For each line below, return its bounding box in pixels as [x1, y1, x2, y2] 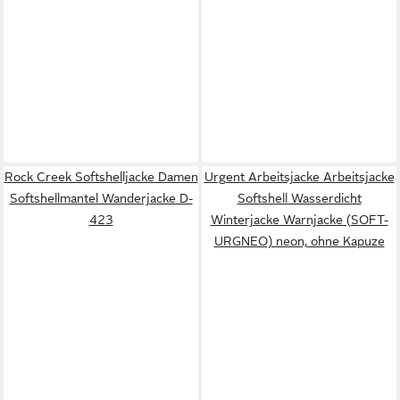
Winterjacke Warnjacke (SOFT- [210, 212, 388, 227]
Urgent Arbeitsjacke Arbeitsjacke [204, 169, 395, 184]
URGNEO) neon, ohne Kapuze [213, 233, 385, 248]
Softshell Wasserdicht [237, 190, 362, 205]
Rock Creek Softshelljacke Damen [4, 169, 198, 184]
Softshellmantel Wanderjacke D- [9, 190, 193, 205]
